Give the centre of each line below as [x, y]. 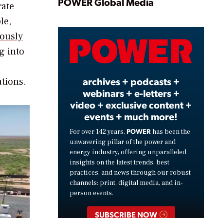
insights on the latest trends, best [119, 162]
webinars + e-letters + [131, 93]
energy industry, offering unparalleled [128, 152]
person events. [91, 193]
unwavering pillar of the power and [123, 142]
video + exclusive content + [131, 104]
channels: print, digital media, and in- [126, 183]
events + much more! [131, 116]
